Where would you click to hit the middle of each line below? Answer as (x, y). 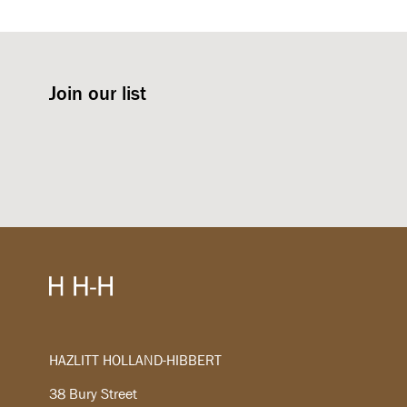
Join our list (98, 93)
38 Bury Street (94, 394)
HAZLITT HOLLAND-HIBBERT (136, 361)
